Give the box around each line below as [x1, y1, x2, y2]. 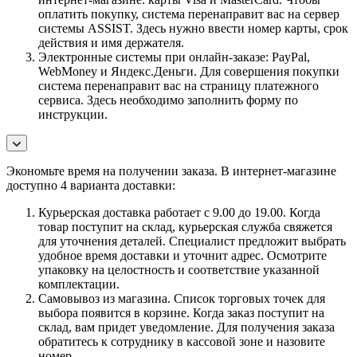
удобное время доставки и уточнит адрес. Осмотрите [38, 248, 327, 262]
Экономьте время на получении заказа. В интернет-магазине [6, 163, 336, 178]
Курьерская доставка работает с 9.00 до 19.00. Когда [38, 205, 320, 219]
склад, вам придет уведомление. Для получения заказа [38, 320, 335, 334]
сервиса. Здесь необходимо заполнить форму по [38, 92, 298, 107]
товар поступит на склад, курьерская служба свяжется [38, 219, 332, 233]
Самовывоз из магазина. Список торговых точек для [38, 291, 325, 305]
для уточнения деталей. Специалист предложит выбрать [38, 233, 346, 248]
